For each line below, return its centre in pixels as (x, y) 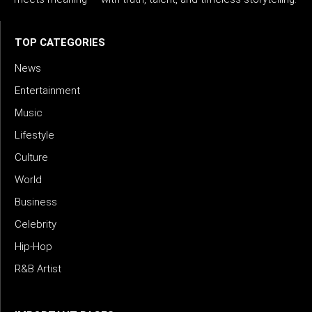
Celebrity (36, 225)
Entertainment (47, 91)
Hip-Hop (33, 247)
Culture (31, 158)
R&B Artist (38, 269)
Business (36, 202)
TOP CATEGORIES (60, 43)
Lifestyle (34, 135)
